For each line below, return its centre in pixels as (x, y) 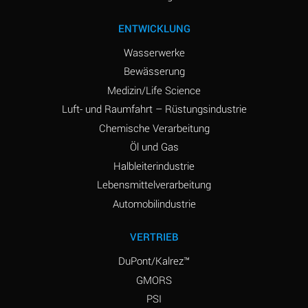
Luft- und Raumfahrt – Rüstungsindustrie (154, 109)
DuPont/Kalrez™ (154, 261)
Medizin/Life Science (154, 90)
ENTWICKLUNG (154, 28)
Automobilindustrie (154, 203)
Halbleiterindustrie (154, 165)
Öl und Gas (154, 147)
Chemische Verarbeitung (154, 128)
